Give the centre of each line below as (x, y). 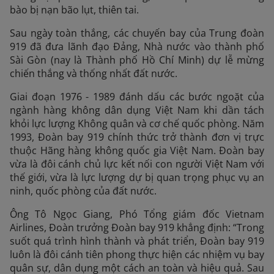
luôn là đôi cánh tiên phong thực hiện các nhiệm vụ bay (137, 254)
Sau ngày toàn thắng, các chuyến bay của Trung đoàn (137, 33)
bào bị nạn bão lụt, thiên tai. (74, 9)
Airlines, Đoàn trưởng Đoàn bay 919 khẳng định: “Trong (137, 227)
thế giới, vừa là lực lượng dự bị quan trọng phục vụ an (137, 177)
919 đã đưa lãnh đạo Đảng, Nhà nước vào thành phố (137, 46)
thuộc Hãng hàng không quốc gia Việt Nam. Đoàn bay (137, 150)
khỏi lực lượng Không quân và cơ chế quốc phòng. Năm (137, 123)
